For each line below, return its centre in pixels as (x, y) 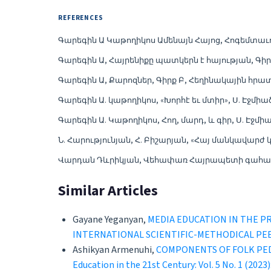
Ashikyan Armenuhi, (114, 250)
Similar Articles (108, 191)
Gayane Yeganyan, (110, 220)
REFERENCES (81, 18)
